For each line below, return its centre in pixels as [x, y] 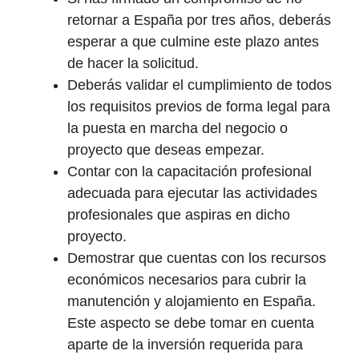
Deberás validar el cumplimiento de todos [200, 85]
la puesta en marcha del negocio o [177, 129]
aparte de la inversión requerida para [185, 345]
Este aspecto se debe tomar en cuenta [191, 323]
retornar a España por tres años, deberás [199, 20]
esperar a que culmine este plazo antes [193, 42]
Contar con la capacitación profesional [190, 172]
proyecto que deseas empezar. [166, 150]
